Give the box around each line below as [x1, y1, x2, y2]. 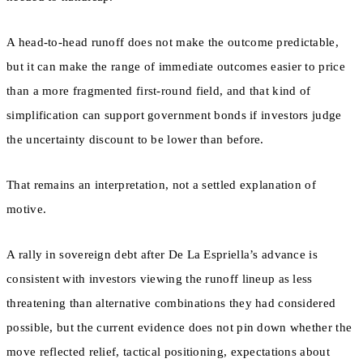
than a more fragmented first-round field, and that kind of [6, 83, 311, 97]
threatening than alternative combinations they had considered [6, 297, 336, 310]
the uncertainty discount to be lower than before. [6, 132, 264, 146]
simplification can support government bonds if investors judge [6, 108, 342, 122]
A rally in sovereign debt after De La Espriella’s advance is [6, 248, 318, 262]
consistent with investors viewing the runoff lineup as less [6, 272, 313, 286]
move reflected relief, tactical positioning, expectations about [6, 345, 330, 359]
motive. [6, 203, 47, 216]
